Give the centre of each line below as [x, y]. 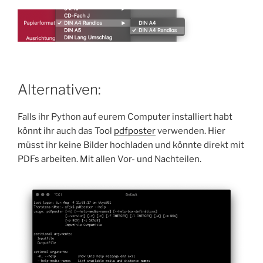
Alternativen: [59, 90]
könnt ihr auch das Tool [66, 131]
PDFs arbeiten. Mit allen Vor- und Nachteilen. [109, 159]
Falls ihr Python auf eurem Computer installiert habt [125, 117]
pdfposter [135, 131]
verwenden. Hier [190, 131]
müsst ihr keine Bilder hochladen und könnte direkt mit [131, 145]
